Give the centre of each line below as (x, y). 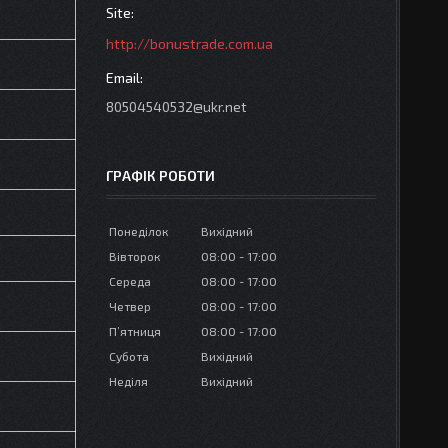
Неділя (128, 381)
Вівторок (134, 256)
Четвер (130, 306)
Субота (129, 356)
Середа (130, 281)
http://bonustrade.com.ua (189, 44)
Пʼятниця (135, 331)
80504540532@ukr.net (176, 107)
